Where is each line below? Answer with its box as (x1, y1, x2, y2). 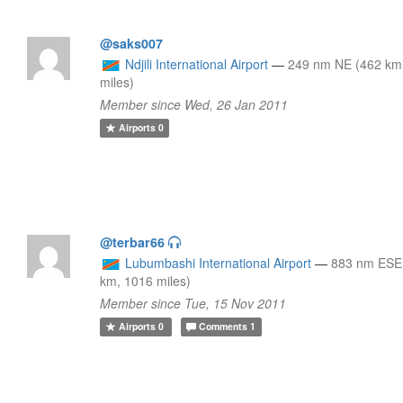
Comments (199, 319, 248, 334)
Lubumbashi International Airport (125, 253, 312, 272)
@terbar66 (100, 232, 166, 251)
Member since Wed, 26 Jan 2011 (100, 94, 289, 113)
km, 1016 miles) (100, 271, 192, 290)
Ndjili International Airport (125, 54, 269, 73)
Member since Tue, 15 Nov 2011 (100, 293, 287, 312)
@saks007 (100, 33, 164, 52)
